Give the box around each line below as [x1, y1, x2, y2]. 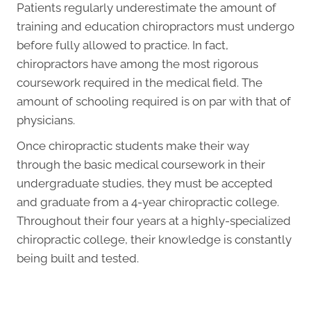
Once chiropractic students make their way [17, 138, 249, 153]
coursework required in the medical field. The [17, 75, 262, 90]
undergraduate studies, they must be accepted [17, 176, 273, 190]
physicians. [17, 112, 75, 127]
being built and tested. [17, 251, 139, 265]
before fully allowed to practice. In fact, [17, 37, 228, 52]
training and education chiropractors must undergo [17, 19, 294, 33]
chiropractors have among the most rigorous [17, 56, 258, 71]
